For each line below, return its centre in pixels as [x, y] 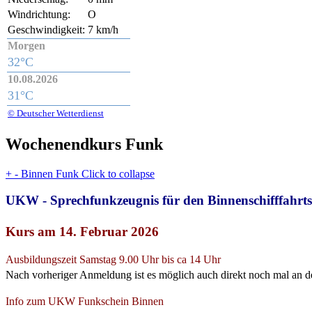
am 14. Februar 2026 [98, 232]
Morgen [26, 45]
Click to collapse [118, 173]
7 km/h [103, 29]
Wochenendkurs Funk [84, 144]
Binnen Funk [50, 173]
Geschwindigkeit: [46, 29]
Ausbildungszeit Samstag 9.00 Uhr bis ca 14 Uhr [113, 260]
